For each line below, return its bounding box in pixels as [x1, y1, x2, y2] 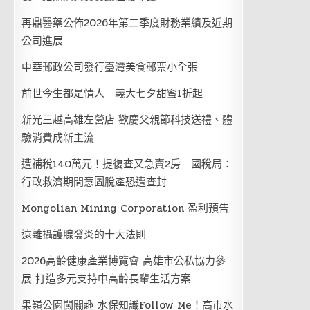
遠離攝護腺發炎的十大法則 [21, 226, 147, 243]
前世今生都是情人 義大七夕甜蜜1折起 [21, 85, 203, 102]
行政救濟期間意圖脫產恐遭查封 [21, 174, 167, 190]
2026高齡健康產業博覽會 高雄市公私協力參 [21, 253, 226, 269]
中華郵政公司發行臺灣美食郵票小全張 [21, 59, 199, 75]
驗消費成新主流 [21, 129, 95, 146]
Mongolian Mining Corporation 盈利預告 [21, 200, 230, 217]
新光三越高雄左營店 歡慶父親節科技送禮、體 [21, 111, 233, 128]
